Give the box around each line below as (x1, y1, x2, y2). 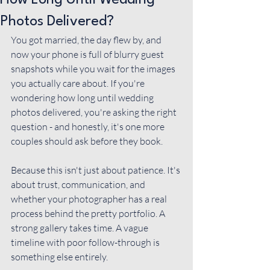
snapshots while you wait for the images (11, 63, 177, 75)
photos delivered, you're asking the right (11, 106, 178, 118)
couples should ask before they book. (11, 135, 163, 147)
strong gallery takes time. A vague (11, 222, 150, 234)
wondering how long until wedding (11, 92, 155, 104)
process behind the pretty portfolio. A (11, 207, 167, 219)
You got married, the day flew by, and (11, 34, 163, 46)
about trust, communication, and (11, 178, 147, 190)
